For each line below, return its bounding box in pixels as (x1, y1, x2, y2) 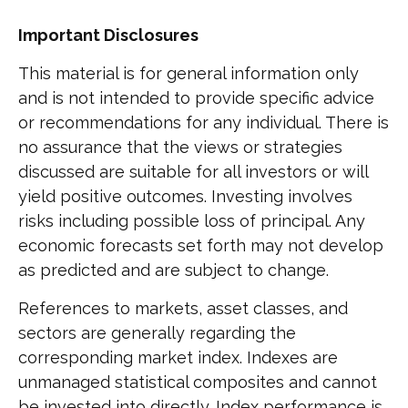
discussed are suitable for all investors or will (18, 162, 368, 182)
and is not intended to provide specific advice (18, 88, 374, 108)
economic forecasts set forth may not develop (18, 236, 383, 256)
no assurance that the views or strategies (18, 138, 342, 158)
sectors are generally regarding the (18, 323, 296, 343)
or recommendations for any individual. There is (18, 113, 389, 133)
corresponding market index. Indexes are (18, 348, 338, 368)
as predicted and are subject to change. (18, 260, 329, 280)
